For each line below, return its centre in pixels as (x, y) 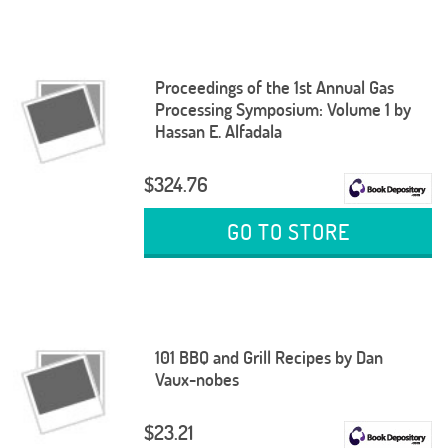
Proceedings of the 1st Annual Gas (274, 87)
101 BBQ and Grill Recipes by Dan (268, 358)
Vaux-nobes (196, 380)
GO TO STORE (288, 231)
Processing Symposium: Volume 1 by (282, 109)
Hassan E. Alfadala (218, 131)
